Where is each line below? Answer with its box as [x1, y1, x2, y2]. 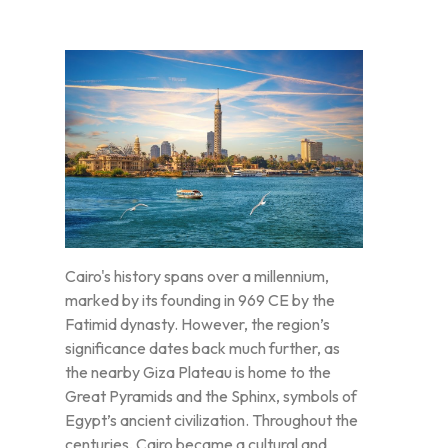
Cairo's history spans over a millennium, [65, 266, 329, 287]
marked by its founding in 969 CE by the [65, 290, 335, 311]
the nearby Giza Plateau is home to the [65, 362, 331, 383]
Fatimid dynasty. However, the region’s [65, 314, 330, 335]
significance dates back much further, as [65, 338, 340, 359]
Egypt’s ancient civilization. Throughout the [65, 410, 358, 431]
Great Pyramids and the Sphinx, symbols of [65, 386, 357, 407]
